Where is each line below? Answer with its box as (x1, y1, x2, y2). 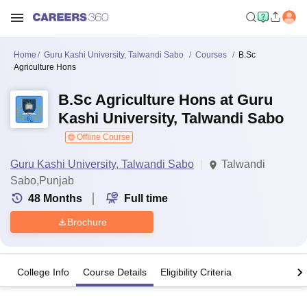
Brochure (66, 216, 107, 228)
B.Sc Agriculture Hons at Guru (58, 91, 273, 108)
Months (43, 193, 82, 204)
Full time (124, 193, 168, 204)
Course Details (83, 267, 147, 278)
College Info (17, 267, 69, 278)
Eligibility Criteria (160, 267, 232, 278)
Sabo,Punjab (10, 175, 74, 186)
